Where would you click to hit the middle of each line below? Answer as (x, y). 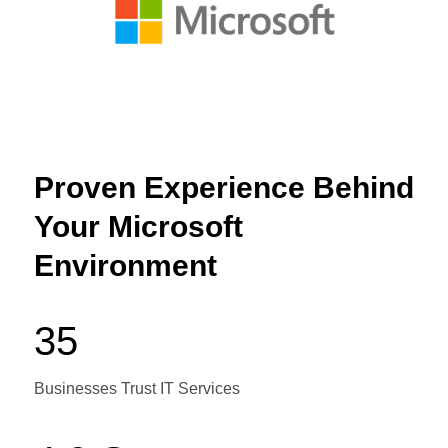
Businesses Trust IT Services (136, 388)
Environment (125, 265)
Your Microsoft (138, 226)
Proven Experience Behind (223, 187)
